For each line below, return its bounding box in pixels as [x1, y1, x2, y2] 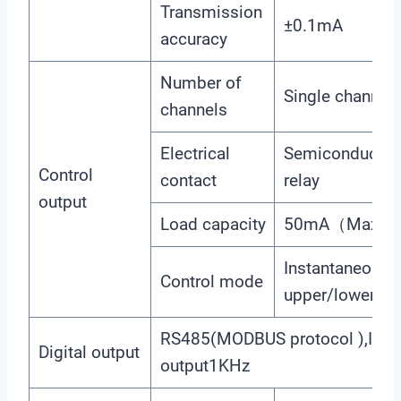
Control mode [159, 270, 263, 292]
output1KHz [159, 354, 250, 376]
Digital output [38, 341, 140, 363]
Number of [159, 72, 242, 93]
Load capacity [159, 213, 266, 235]
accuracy [159, 28, 227, 49]
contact [159, 169, 217, 191]
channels [159, 98, 227, 120]
